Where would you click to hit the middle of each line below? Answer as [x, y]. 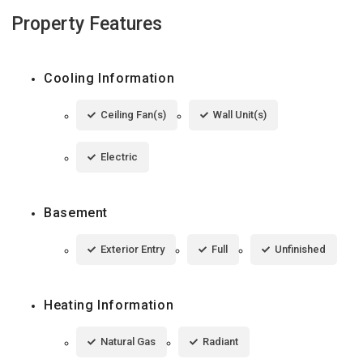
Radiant [220, 341]
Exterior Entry [132, 249]
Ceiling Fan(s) [133, 114]
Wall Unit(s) [240, 114]
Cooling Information [109, 78]
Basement [76, 212]
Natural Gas [128, 341]
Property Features [87, 23]
